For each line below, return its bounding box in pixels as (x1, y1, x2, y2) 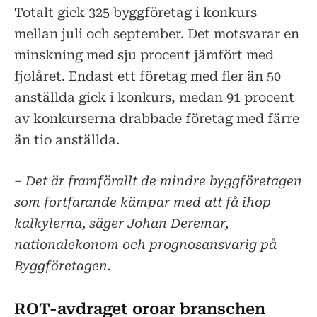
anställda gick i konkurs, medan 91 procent (14, 90, 294, 105)
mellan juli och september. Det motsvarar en (14, 26, 299, 42)
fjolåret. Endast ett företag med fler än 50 (14, 69, 281, 84)
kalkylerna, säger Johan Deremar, (14, 216, 229, 231)
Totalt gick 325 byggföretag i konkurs (14, 5, 257, 21)
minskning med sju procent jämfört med (14, 47, 274, 63)
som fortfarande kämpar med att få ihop (14, 195, 271, 210)
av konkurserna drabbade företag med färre (14, 111, 299, 127)
